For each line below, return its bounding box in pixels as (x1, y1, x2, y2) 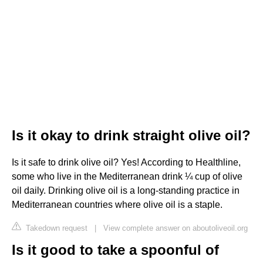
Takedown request (23, 223, 87, 232)
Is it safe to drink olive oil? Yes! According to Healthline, (12, 157, 241, 167)
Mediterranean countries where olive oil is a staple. (12, 199, 222, 210)
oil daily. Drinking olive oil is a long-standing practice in (12, 185, 240, 195)
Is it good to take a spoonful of (12, 241, 219, 258)
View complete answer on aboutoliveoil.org (103, 223, 248, 232)
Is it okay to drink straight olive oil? (12, 127, 251, 143)
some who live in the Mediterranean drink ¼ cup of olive (12, 171, 242, 181)
